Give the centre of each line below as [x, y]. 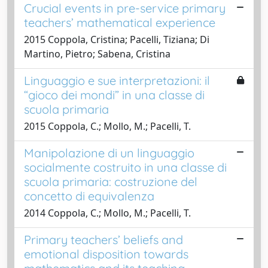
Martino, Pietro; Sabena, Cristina [97, 54]
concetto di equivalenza [89, 196]
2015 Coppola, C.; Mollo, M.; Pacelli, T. [107, 126]
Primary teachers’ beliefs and [103, 239]
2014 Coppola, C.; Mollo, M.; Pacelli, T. [107, 213]
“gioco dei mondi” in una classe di [114, 95]
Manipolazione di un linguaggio [109, 153]
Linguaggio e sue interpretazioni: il [117, 80]
